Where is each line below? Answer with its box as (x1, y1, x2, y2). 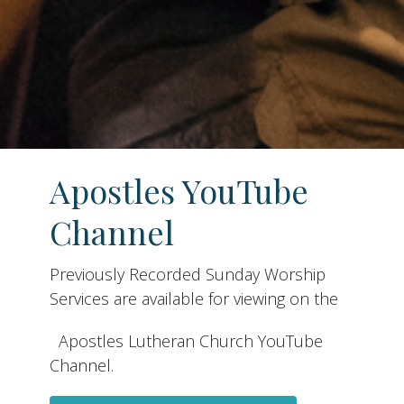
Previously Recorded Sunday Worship (50, 263, 326, 286)
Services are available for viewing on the (50, 288, 338, 310)
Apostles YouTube (50, 168, 308, 212)
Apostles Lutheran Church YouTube (50, 330, 323, 353)
